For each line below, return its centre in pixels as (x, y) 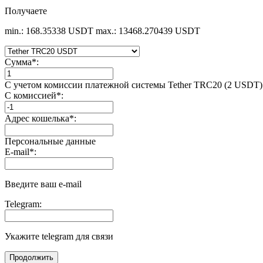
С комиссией (31, 95)
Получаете (26, 11)
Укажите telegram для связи (59, 236)
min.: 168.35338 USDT (49, 31)
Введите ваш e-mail (43, 184)
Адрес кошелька (37, 118)
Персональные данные (50, 141)
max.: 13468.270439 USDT (148, 31)
